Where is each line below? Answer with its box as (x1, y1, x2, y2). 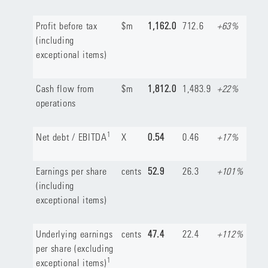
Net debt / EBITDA (35, 131, 107, 142)
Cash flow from (35, 83, 95, 94)
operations (35, 97, 76, 108)
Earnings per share (35, 165, 107, 176)
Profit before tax (35, 20, 98, 31)
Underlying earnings (35, 228, 113, 239)
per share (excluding (35, 242, 114, 254)
